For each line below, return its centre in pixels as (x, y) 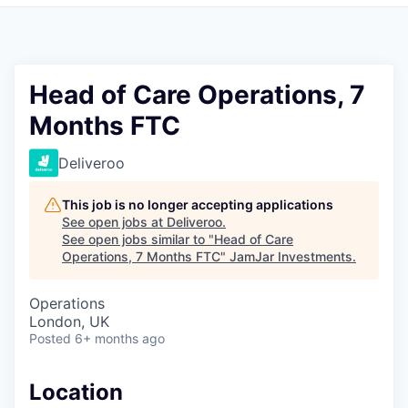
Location (76, 392)
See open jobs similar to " (138, 239)
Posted (50, 338)
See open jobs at (114, 221)
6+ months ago (120, 338)
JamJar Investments (291, 256)
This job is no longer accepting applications (198, 204)
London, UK (69, 321)
